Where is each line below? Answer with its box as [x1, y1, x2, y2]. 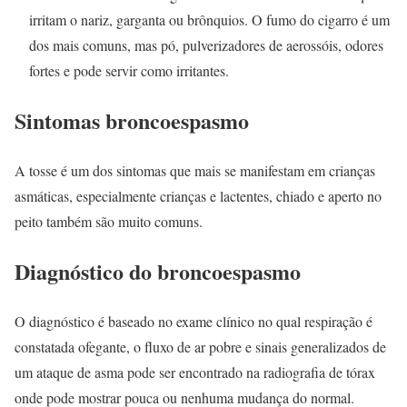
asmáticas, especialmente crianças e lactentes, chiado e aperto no [15, 186, 382, 206]
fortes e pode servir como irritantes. [29, 61, 229, 81]
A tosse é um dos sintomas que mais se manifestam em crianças [15, 161, 375, 181]
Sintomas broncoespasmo [15, 104, 249, 137]
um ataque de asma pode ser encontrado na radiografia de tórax [15, 362, 375, 382]
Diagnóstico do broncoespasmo [15, 255, 301, 288]
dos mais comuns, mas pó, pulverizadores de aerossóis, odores [29, 35, 383, 55]
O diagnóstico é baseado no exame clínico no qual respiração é [15, 311, 372, 331]
